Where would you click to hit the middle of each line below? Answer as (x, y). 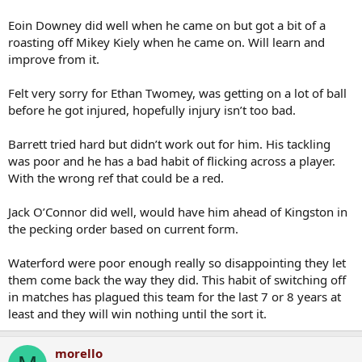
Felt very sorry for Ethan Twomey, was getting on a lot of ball (177, 93)
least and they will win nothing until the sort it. (137, 314)
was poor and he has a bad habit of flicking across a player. (172, 161)
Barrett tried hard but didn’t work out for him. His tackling (169, 144)
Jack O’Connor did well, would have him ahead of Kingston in (178, 212)
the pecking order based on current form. (123, 229)
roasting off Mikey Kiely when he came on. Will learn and (166, 42)
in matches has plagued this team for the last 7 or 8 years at (175, 297)
